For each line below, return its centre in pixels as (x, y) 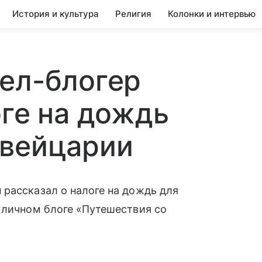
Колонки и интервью (212, 14)
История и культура (56, 14)
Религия (133, 14)
